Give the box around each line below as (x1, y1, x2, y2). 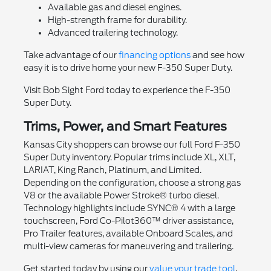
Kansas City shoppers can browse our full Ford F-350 (23, 139, 240, 149)
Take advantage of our (23, 50, 119, 60)
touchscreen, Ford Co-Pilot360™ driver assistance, (23, 215, 233, 226)
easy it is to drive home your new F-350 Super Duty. (23, 62, 232, 73)
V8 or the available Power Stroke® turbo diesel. (23, 190, 219, 200)
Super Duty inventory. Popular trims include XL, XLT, (23, 152, 235, 162)
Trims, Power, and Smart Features (23, 119, 227, 134)
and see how (190, 50, 244, 60)
